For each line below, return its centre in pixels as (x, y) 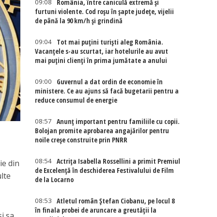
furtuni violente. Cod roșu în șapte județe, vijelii (105, 11)
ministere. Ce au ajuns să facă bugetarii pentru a (107, 91)
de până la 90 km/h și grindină (79, 21)
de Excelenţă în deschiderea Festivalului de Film (105, 170)
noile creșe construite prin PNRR (81, 140)
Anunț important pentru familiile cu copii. (118, 121)
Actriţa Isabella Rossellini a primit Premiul (119, 161)
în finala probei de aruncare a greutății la (96, 210)
